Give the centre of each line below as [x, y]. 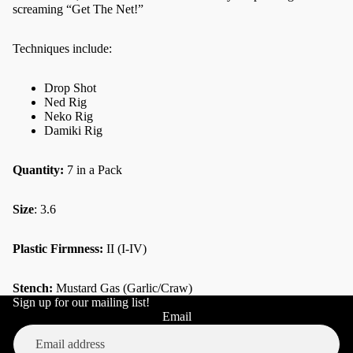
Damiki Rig [73, 130]
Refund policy [119, 310]
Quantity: [38, 170]
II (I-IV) [126, 249]
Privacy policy [119, 332]
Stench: [33, 288]
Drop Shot [70, 88]
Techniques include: [64, 48]
